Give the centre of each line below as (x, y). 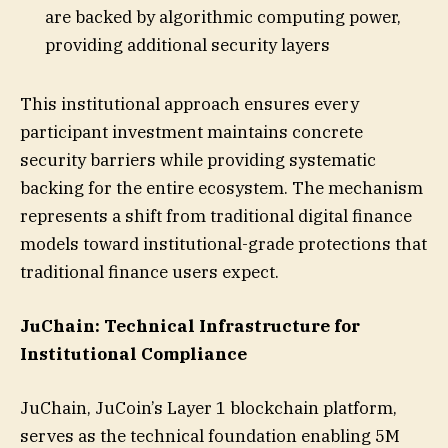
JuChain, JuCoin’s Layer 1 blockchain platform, (208, 408)
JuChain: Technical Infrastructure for (190, 326)
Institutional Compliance (133, 354)
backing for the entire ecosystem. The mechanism (221, 187)
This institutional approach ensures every (189, 103)
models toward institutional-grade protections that (223, 243)
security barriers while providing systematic (198, 159)
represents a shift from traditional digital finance (216, 215)
